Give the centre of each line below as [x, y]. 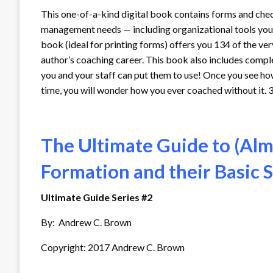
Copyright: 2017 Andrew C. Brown [113, 247]
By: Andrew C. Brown [86, 222]
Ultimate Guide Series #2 [97, 197]
